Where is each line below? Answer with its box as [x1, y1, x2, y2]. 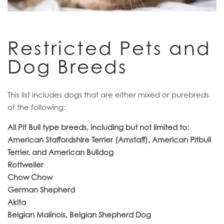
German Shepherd [7, 185, 75, 194]
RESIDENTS [35, 28, 90, 40]
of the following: [7, 102, 65, 112]
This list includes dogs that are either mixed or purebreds [7, 90, 209, 99]
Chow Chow [7, 172, 52, 182]
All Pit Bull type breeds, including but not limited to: [7, 122, 189, 132]
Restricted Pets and [7, 37, 211, 60]
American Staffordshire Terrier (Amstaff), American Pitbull [7, 135, 211, 144]
